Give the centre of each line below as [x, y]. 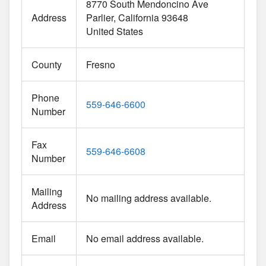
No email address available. [145, 238]
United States [115, 31]
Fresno [101, 64]
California [139, 17]
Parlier [100, 17]
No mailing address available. [149, 198]
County [47, 64]
